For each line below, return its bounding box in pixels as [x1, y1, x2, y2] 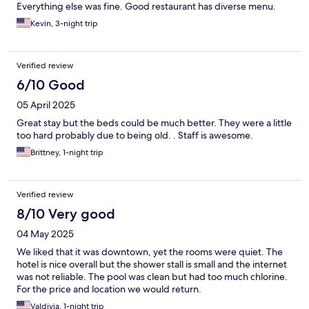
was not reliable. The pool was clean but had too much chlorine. [17, 270, 288, 283]
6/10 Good [17, 77, 85, 94]
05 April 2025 [17, 99, 75, 112]
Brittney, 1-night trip [30, 147, 103, 159]
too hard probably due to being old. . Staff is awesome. [17, 129, 253, 142]
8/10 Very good [17, 206, 115, 223]
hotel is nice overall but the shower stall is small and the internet [17, 258, 287, 271]
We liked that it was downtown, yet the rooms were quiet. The [17, 246, 283, 259]
